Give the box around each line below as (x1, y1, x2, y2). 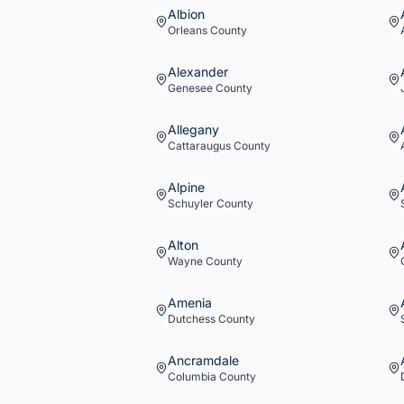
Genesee (168, 81, 213, 95)
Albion (168, 6, 205, 22)
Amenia (168, 295, 212, 310)
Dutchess (168, 312, 216, 326)
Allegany (168, 122, 219, 137)
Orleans (168, 23, 207, 37)
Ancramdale (168, 353, 239, 368)
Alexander (168, 64, 228, 79)
